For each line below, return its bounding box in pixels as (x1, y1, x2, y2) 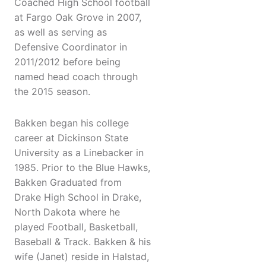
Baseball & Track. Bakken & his (14, 236, 151, 248)
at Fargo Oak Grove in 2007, (14, 11, 141, 24)
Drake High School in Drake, (14, 191, 141, 204)
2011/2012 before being (14, 56, 121, 68)
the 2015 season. (14, 85, 90, 98)
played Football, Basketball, (14, 221, 138, 233)
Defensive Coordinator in (14, 41, 127, 53)
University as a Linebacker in (14, 147, 144, 159)
